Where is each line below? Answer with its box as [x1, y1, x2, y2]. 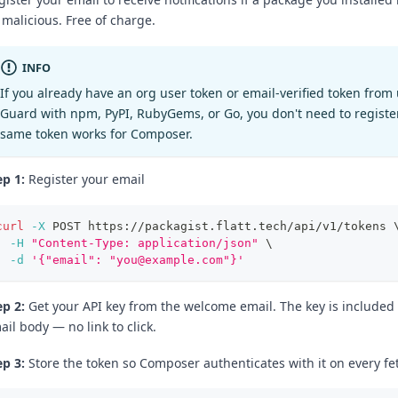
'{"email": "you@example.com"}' [31, 252, 244, 267]
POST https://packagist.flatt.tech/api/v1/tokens [45, 219, 394, 233]
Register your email [25, 171, 145, 188]
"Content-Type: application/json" [31, 235, 259, 250]
